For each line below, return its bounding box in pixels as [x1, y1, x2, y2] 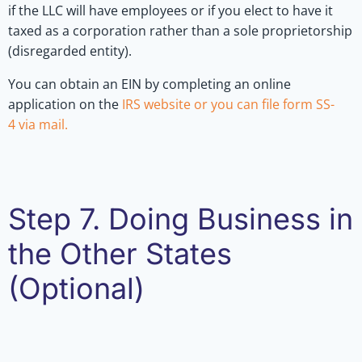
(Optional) [8, 270, 145, 306]
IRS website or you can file [122, 95, 283, 113]
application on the [8, 95, 122, 113]
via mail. [19, 115, 68, 133]
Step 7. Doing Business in [8, 200, 353, 237]
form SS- [283, 95, 335, 113]
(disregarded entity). [8, 41, 132, 60]
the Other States [8, 235, 232, 271]
